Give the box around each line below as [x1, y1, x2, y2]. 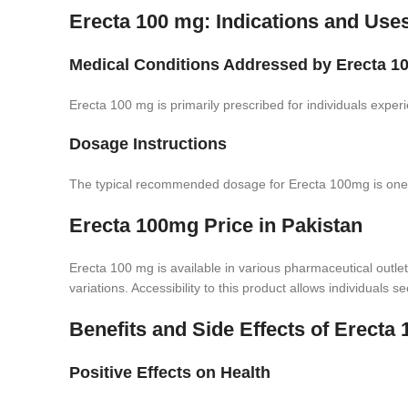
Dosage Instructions [69, 135, 227, 153]
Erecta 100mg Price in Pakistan [69, 214, 362, 237]
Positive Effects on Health [69, 363, 270, 382]
